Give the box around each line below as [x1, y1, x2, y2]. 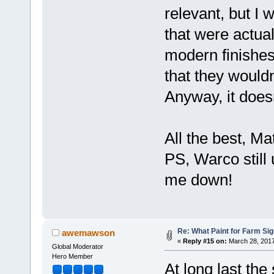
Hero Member [51, 252, 93, 260]
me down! [164, 170, 232, 189]
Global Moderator [51, 242, 103, 250]
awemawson [62, 227, 116, 238]
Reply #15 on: [182, 237, 227, 245]
